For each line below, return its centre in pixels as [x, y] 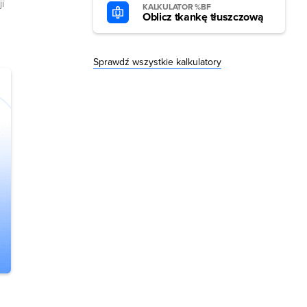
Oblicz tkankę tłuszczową [203, 17]
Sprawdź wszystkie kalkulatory [157, 62]
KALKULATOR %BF [177, 7]
